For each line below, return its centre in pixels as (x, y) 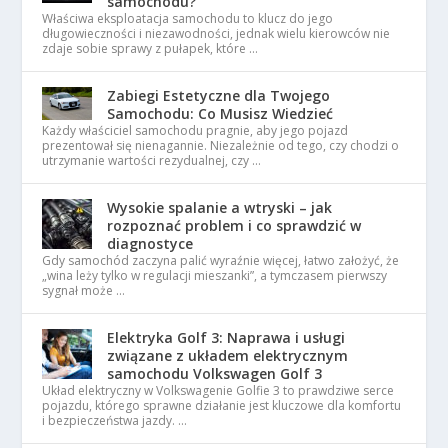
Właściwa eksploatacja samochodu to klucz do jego (188, 18)
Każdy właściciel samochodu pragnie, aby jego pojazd (195, 130)
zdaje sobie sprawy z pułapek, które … (150, 48)
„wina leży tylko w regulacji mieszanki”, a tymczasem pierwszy (215, 275)
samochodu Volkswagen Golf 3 (215, 373)
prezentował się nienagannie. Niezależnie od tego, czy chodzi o (221, 145)
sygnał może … (84, 290)
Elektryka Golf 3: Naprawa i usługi (226, 337)
